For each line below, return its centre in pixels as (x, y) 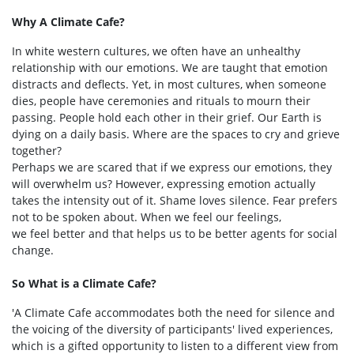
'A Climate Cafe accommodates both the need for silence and (173, 312)
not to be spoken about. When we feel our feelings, (147, 217)
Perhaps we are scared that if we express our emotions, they (172, 167)
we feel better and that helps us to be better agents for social (175, 233)
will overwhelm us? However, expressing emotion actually (164, 183)
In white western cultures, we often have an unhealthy (156, 51)
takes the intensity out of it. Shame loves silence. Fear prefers (175, 200)
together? (37, 150)
